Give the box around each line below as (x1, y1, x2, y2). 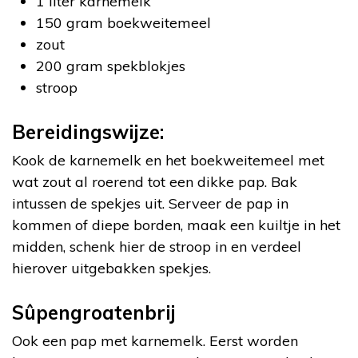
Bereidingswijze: (12, 120, 164, 144)
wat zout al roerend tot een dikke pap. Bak (12, 173, 297, 191)
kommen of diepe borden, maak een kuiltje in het (12, 216, 340, 234)
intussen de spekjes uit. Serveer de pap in (12, 194, 288, 213)
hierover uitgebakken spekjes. (12, 259, 211, 277)
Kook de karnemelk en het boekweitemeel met (12, 151, 324, 169)
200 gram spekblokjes (36, 57, 185, 75)
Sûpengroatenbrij (12, 300, 176, 324)
